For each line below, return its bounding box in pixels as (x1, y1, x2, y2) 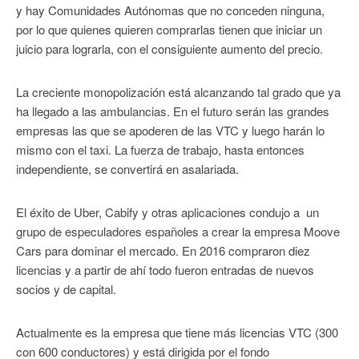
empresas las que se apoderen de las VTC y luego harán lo (16, 122, 325, 139)
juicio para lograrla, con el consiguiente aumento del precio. (16, 40, 323, 58)
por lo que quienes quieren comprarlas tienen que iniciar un (16, 21, 322, 38)
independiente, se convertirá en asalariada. (16, 160, 239, 178)
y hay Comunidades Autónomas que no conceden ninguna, (16, 2, 325, 19)
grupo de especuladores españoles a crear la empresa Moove (16, 223, 340, 240)
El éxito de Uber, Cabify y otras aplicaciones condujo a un (16, 204, 319, 221)
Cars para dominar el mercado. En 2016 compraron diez (16, 242, 310, 260)
